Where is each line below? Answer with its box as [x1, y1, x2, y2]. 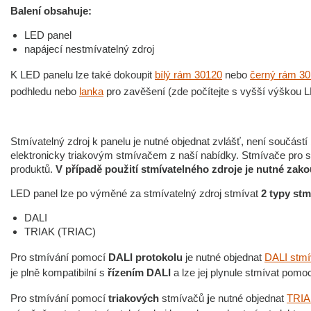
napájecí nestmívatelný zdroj [24, 43, 154, 55]
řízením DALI [105, 267, 171, 278]
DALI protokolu [108, 251, 183, 263]
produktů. [10, 163, 56, 175]
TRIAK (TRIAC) [24, 226, 96, 237]
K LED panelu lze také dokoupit [10, 69, 155, 81]
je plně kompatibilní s [10, 267, 105, 278]
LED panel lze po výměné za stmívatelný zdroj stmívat [10, 187, 261, 199]
